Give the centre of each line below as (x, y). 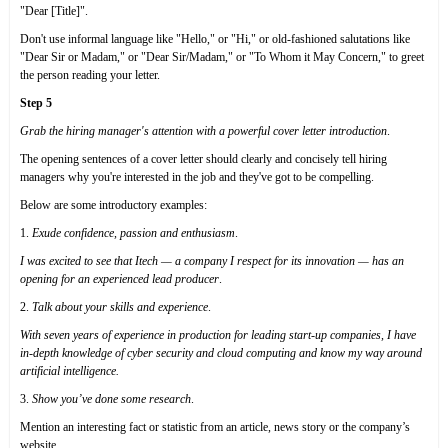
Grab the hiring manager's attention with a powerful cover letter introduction (203, 131)
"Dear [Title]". (54, 11)
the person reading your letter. (90, 75)
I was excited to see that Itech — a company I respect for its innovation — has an (212, 261)
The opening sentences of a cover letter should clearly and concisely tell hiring (203, 159)
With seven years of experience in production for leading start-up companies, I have (218, 335)
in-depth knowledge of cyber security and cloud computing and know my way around (221, 353)
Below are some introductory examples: (113, 205)
